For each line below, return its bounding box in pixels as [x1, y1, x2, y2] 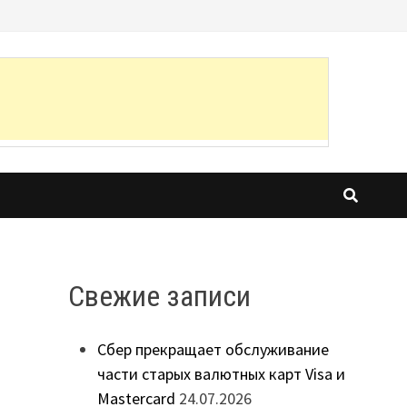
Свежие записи [67, 278, 251, 313]
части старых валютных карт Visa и [96, 363, 345, 385]
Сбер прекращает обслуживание [96, 339, 329, 361]
